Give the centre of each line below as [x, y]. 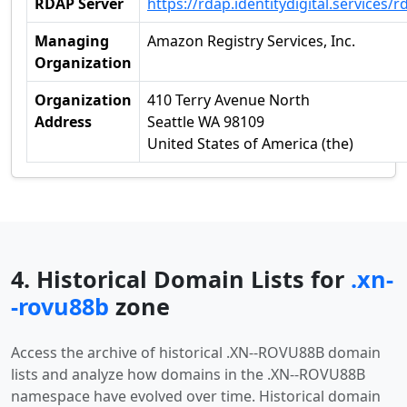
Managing [72, 41]
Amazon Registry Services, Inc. [251, 41]
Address [63, 122]
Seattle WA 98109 [206, 122]
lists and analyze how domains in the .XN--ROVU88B [188, 374]
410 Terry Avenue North [228, 100]
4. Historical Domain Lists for [181, 279]
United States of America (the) [250, 144]
